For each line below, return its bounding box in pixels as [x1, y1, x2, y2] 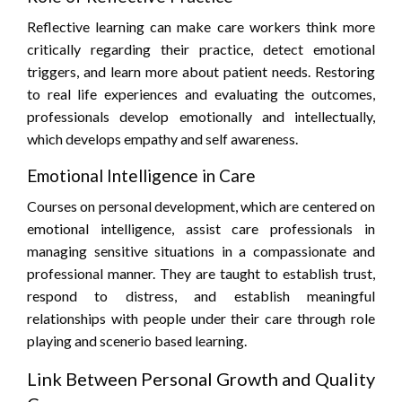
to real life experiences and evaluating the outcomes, [27, 85, 375, 103]
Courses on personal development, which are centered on [27, 197, 375, 215]
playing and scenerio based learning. [27, 332, 247, 350]
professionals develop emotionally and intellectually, [27, 108, 375, 126]
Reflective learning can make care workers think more [27, 18, 375, 36]
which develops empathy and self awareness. [27, 130, 298, 148]
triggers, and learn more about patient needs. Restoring [27, 63, 375, 81]
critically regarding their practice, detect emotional [27, 40, 375, 58]
